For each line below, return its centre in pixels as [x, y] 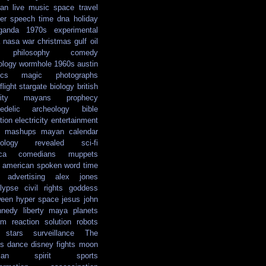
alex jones [76, 177]
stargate [33, 87]
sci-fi [89, 143]
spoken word [58, 166]
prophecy [82, 98]
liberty [33, 211]
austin [87, 64]
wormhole [35, 64]
